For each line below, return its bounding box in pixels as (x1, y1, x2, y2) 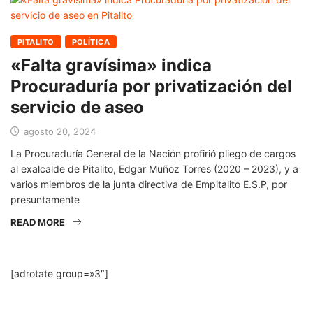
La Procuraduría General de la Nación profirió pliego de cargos (10, 147, 296, 160)
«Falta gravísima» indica (10, 55, 212, 76)
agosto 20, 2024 (21, 126, 96, 138)
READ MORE (10, 217, 65, 228)
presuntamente (10, 194, 80, 206)
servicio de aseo (10, 97, 144, 118)
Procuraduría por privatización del (10, 76, 292, 97)
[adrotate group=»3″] (10, 268, 108, 280)
